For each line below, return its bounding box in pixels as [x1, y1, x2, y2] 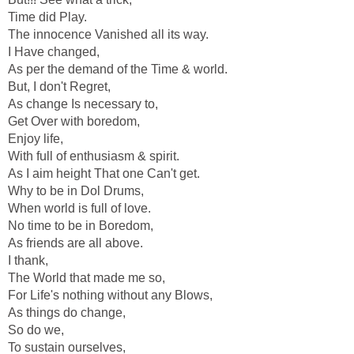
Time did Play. [8, 10, 87, 24]
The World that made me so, [8, 271, 165, 285]
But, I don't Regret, [8, 80, 111, 94]
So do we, [8, 323, 64, 337]
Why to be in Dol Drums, [8, 184, 144, 198]
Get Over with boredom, [8, 115, 140, 129]
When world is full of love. [8, 201, 151, 216]
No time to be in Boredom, [8, 219, 153, 233]
